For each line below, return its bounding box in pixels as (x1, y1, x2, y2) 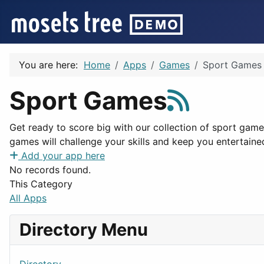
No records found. (9, 164, 91, 176)
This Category (9, 178, 72, 190)
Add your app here (21, 150, 105, 161)
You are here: (19, 59, 84, 71)
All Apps (9, 192, 47, 204)
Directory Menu (19, 219, 148, 240)
